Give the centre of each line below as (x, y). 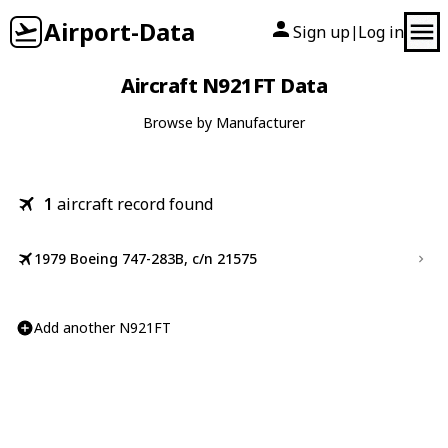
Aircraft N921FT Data (224, 85)
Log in (381, 32)
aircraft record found (135, 204)
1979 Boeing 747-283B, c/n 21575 (145, 258)
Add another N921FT (102, 327)
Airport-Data (119, 31)
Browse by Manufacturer (224, 122)
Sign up (321, 32)
